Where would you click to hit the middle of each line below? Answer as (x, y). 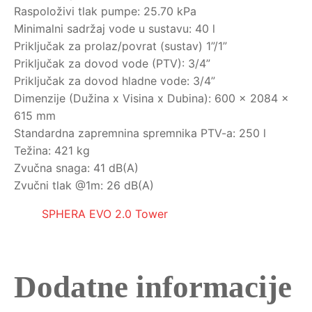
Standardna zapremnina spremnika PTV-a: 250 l (140, 133)
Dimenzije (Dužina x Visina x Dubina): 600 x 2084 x (151, 99)
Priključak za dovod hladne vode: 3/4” (115, 81)
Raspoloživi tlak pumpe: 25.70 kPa (105, 11)
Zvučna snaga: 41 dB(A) (76, 168)
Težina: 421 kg (52, 151)
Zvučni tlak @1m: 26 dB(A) (84, 186)
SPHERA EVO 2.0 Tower (105, 214)
